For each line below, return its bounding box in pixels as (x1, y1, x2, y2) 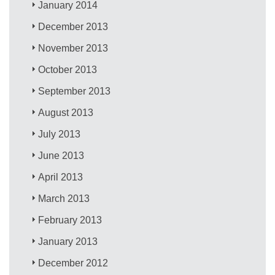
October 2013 (38, 64, 98, 75)
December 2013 (38, 21, 109, 32)
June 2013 (38, 150, 85, 161)
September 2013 (38, 85, 111, 96)
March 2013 (38, 193, 90, 204)
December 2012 (38, 257, 109, 268)
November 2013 (38, 42, 109, 53)
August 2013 (38, 107, 94, 118)
